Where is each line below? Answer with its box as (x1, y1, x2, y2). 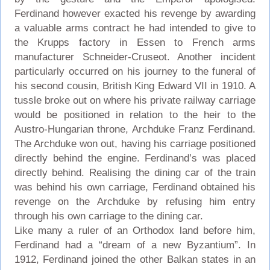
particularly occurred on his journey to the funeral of (14, 65, 256, 77)
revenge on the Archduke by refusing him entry (14, 195, 256, 207)
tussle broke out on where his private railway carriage (14, 94, 256, 106)
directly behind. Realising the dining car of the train (14, 166, 256, 178)
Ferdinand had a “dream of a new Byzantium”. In (14, 239, 256, 251)
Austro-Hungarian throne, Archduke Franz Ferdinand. (14, 123, 256, 135)
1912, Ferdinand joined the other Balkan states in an (14, 253, 256, 265)
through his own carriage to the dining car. (14, 210, 203, 222)
